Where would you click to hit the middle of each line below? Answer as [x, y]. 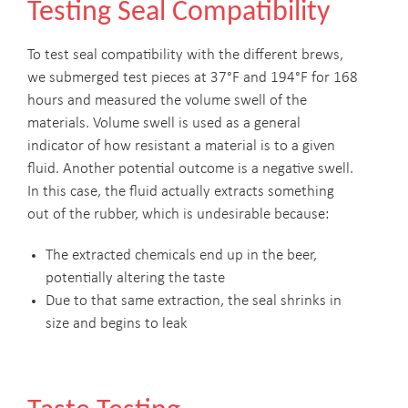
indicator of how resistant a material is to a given [181, 147]
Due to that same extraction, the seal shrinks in [194, 301]
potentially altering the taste [135, 279]
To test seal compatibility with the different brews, [185, 56]
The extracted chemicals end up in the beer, [181, 256]
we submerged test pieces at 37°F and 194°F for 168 [193, 78]
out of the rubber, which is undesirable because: [178, 215]
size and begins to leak [117, 324]
